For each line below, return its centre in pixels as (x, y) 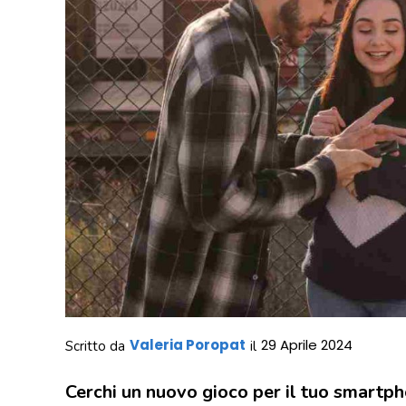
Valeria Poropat (188, 345)
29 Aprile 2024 (307, 345)
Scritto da (95, 347)
